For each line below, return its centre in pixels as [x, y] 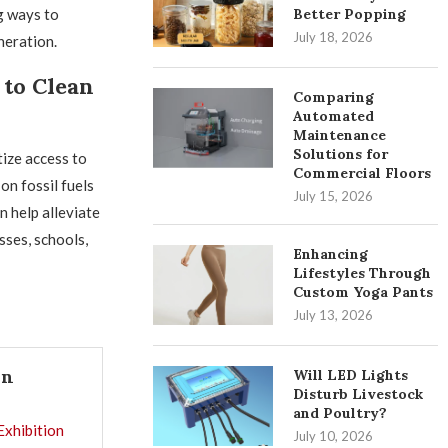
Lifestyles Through [362, 273]
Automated [334, 116]
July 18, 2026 [333, 37]
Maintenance [340, 135]
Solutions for [341, 154]
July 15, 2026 [333, 196]
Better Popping [350, 14]
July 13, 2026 [333, 315]
